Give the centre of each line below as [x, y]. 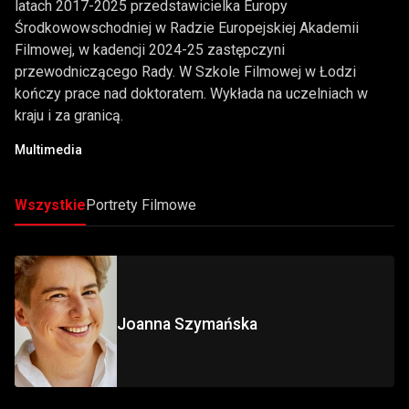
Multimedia [48, 150]
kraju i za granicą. [69, 116]
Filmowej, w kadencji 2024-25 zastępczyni [150, 50]
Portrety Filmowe [141, 205]
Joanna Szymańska [187, 325]
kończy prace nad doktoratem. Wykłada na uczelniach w [191, 94]
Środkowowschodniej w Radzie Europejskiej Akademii [187, 28]
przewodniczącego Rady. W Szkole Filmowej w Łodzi [185, 72]
